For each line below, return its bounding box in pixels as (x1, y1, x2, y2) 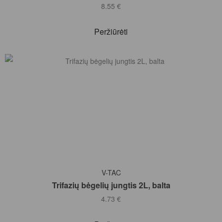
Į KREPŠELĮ (96, 163, 133, 172)
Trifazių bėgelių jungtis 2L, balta (52, 179, 170, 191)
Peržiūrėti (94, 25, 128, 37)
